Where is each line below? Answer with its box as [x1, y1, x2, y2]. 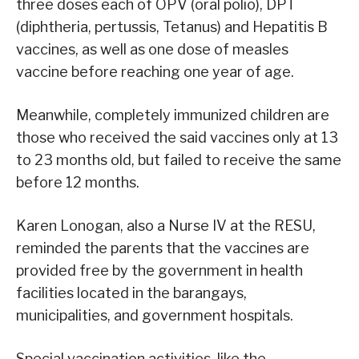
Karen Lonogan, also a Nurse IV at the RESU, [16, 217, 316, 235]
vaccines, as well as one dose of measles [16, 41, 288, 58]
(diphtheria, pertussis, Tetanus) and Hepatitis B [16, 18, 328, 36]
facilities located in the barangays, [16, 284, 247, 302]
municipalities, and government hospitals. [16, 307, 293, 325]
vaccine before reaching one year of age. [16, 63, 294, 81]
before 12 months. [16, 174, 139, 192]
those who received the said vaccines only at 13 [16, 129, 338, 147]
